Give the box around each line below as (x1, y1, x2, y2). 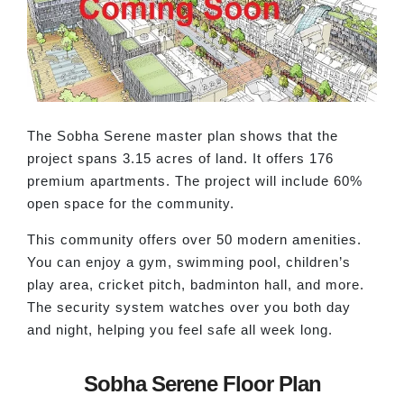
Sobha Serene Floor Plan (83, 372, 321, 397)
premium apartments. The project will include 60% (27, 173, 363, 189)
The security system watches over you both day (27, 298, 351, 315)
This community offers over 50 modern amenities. (27, 231, 362, 247)
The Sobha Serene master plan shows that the (27, 128, 338, 144)
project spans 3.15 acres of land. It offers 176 (27, 151, 334, 167)
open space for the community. (27, 196, 234, 212)
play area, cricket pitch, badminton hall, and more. (27, 276, 364, 292)
